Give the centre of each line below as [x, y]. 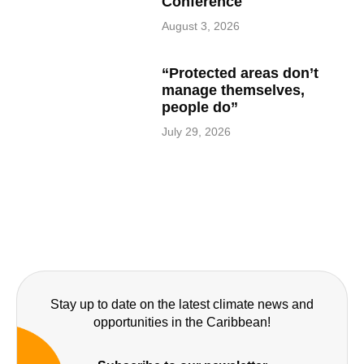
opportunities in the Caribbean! [182, 322]
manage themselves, [234, 90]
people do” [200, 107]
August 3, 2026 [201, 26]
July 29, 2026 [197, 131]
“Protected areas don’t [240, 73]
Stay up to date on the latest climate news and [182, 304]
